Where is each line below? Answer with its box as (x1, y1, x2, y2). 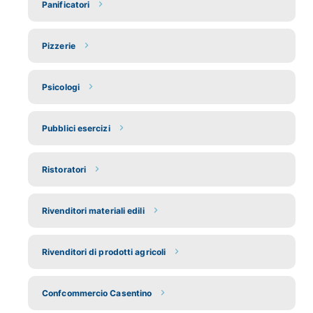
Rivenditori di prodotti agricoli (42, 246, 166, 257)
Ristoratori (42, 163, 87, 175)
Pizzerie (42, 40, 75, 51)
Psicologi (42, 81, 80, 92)
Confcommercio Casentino (42, 287, 152, 298)
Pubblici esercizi (42, 122, 110, 133)
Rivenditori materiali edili (42, 205, 145, 216)
